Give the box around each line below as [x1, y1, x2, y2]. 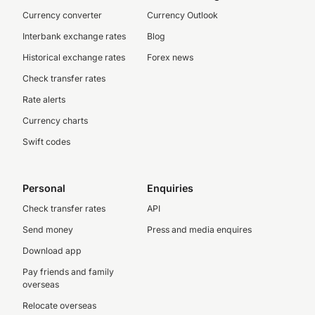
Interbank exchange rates [22, 31, 126, 41]
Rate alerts [22, 94, 65, 105]
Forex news [146, 52, 193, 63]
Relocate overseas [22, 300, 96, 311]
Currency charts [22, 115, 88, 126]
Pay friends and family [22, 266, 114, 277]
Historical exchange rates [22, 52, 125, 63]
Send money [22, 224, 73, 235]
